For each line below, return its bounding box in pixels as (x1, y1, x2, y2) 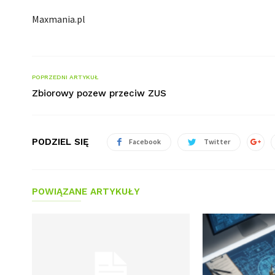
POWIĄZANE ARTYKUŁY (32, 185, 140, 197)
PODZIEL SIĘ (32, 136, 89, 148)
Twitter (204, 136, 230, 146)
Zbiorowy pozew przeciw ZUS (32, 87, 166, 99)
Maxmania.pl (32, 12, 85, 25)
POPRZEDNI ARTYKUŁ (32, 73, 98, 80)
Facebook (129, 136, 161, 146)
